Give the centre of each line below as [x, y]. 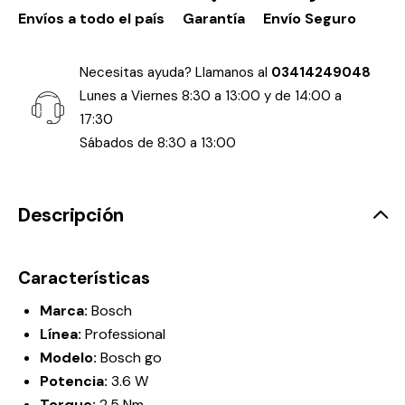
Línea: [62, 334]
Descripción [71, 216]
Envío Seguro [310, 19]
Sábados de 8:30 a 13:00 [158, 143]
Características [84, 278]
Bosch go [131, 358]
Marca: [66, 311]
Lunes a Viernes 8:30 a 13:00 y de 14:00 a [211, 96]
